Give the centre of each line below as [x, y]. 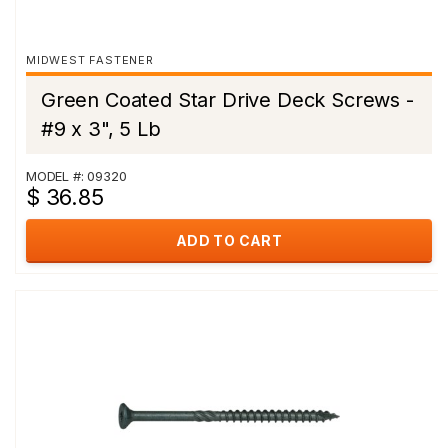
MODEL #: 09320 [76, 176]
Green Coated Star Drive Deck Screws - [227, 100]
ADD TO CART [229, 240]
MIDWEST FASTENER [90, 60]
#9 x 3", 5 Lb [101, 129]
